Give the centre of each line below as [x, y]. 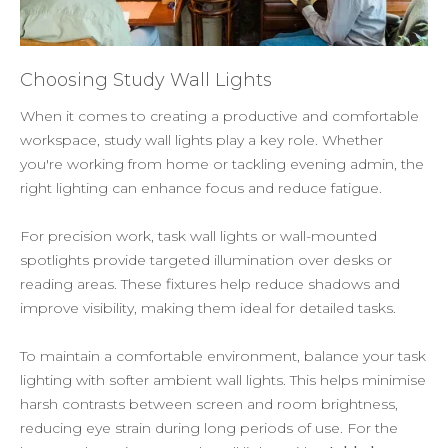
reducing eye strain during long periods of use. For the [209, 427]
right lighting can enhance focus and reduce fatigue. [201, 187]
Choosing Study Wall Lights [146, 79]
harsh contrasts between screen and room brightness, [209, 403]
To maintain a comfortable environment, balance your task [223, 355]
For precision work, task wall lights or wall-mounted [198, 235]
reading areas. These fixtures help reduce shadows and [210, 283]
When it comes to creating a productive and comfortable [219, 115]
